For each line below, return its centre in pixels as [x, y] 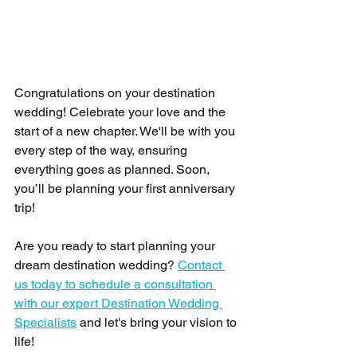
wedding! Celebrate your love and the [122, 112]
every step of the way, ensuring [102, 151]
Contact [201, 265]
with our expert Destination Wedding [118, 304]
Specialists [45, 323]
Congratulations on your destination [116, 93]
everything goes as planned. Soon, [114, 170]
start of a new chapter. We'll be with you [126, 131]
